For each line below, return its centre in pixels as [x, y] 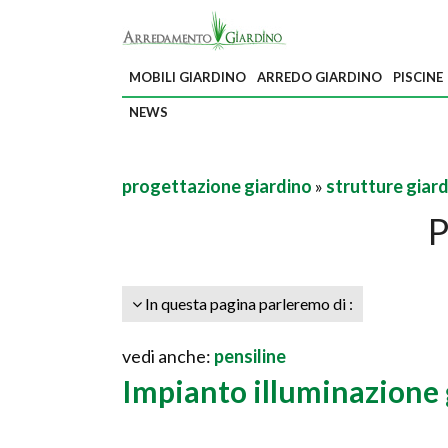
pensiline [250, 356]
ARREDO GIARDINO [319, 77]
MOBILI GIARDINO [187, 77]
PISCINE [418, 77]
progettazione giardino [217, 186]
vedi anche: [168, 356]
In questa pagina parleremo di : [247, 303]
